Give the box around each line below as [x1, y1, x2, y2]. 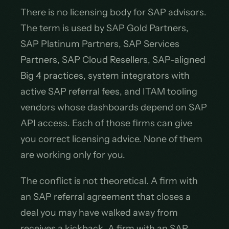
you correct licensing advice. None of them [20, 133, 202, 145]
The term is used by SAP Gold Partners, [20, 22, 189, 34]
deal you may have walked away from [20, 207, 178, 218]
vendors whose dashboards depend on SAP [20, 102, 207, 113]
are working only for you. [20, 149, 125, 161]
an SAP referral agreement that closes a [20, 191, 191, 202]
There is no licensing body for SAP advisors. [20, 7, 207, 18]
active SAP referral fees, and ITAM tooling [20, 86, 197, 97]
